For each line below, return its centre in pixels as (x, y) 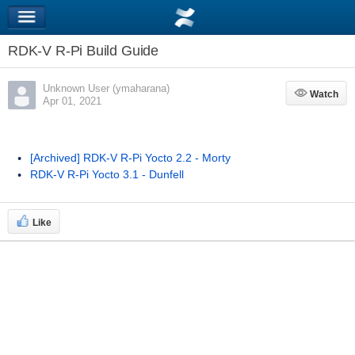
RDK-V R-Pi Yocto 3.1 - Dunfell (107, 174)
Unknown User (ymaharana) (106, 88)
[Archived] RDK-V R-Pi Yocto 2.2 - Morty (130, 158)
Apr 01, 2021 (72, 101)
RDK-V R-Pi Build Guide (83, 51)
